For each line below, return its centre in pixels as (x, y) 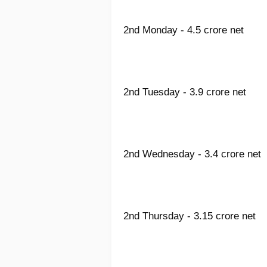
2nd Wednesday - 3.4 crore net (192, 154)
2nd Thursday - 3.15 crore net (190, 216)
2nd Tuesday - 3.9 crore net (185, 92)
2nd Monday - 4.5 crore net (184, 30)
